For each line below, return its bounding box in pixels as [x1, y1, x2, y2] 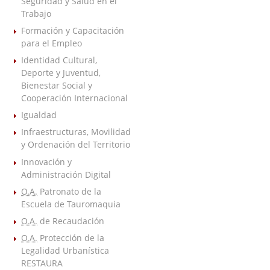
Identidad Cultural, [21, 54, 97, 66]
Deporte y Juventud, [21, 67, 101, 79]
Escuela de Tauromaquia [21, 198, 121, 210]
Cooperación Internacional [21, 92, 128, 104]
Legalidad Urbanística [21, 245, 109, 257]
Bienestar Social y [21, 80, 92, 92]
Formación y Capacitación [21, 24, 124, 36]
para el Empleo [21, 37, 82, 49]
